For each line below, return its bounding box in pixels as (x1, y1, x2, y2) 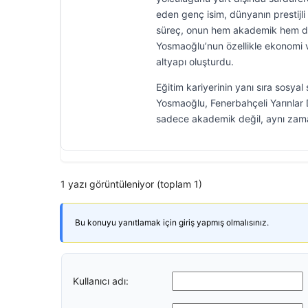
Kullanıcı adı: (73, 274, 129, 287)
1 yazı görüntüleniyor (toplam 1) (60, 178, 202, 190)
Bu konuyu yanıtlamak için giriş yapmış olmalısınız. (75, 217, 269, 228)
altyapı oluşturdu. (156, 56, 234, 67)
